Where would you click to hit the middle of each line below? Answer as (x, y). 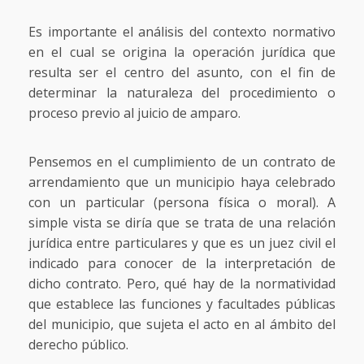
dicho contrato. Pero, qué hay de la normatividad (182, 283)
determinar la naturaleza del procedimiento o (182, 92)
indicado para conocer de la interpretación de (182, 263)
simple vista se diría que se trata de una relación (182, 222)
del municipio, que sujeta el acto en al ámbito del (182, 324)
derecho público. (78, 344)
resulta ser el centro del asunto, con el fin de (182, 72)
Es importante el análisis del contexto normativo (182, 31)
